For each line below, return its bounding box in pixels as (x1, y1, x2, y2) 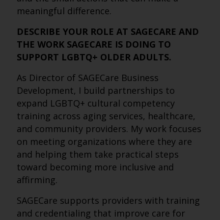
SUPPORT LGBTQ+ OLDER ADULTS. (16, 51, 174, 63)
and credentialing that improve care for (16, 207, 185, 219)
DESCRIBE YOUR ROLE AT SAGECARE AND (16, 26, 199, 37)
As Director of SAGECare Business (16, 72, 159, 83)
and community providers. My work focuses (16, 123, 201, 135)
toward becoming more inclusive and (16, 161, 174, 173)
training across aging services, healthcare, (16, 110, 195, 122)
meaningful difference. (16, 5, 111, 17)
